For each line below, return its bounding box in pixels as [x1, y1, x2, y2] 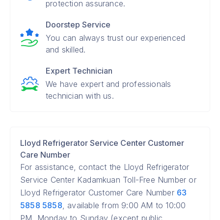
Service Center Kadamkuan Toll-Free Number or [20, 175, 196, 185]
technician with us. [46, 91, 114, 101]
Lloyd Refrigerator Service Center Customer [20, 138, 184, 148]
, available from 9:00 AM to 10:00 [62, 200, 186, 210]
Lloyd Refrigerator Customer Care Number [20, 188, 177, 197]
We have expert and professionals [46, 79, 171, 89]
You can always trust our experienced [46, 33, 186, 43]
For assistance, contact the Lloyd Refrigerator [20, 162, 190, 172]
